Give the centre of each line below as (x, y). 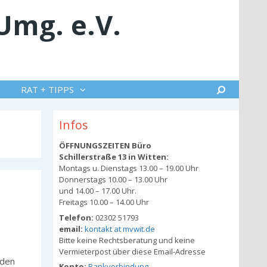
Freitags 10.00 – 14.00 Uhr (104, 202)
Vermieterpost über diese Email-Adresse (132, 251)
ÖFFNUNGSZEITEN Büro (105, 145)
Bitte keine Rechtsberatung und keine (127, 240)
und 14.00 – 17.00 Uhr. (97, 191)
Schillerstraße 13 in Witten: (114, 157)
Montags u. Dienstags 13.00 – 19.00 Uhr (128, 168)
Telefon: (76, 217)
